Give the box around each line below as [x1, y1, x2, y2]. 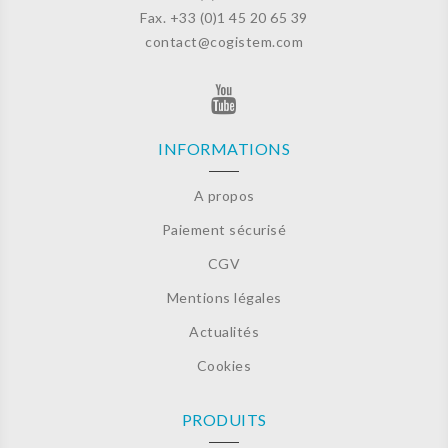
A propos [193, 187, 255, 205]
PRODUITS [181, 410, 267, 430]
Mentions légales [166, 289, 282, 307]
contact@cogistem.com [145, 33, 303, 51]
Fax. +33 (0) [140, 9, 218, 27]
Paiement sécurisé [161, 221, 287, 239]
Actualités [189, 323, 259, 341]
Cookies [196, 357, 252, 375]
